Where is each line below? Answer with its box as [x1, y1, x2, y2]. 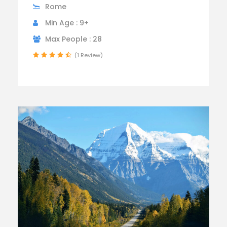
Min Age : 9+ [45, 18, 89, 28]
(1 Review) [74, 51, 103, 60]
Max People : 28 [45, 34, 102, 45]
